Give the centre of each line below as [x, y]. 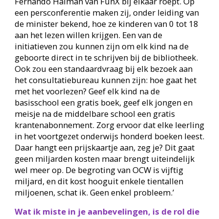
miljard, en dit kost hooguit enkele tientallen [99, 181]
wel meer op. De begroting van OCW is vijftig [99, 170]
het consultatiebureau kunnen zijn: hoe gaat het [105, 80]
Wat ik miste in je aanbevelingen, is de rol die [107, 212]
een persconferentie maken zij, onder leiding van [107, 12]
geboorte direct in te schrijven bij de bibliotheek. [106, 57]
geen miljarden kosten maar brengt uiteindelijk [104, 158]
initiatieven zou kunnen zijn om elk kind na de [101, 46]
